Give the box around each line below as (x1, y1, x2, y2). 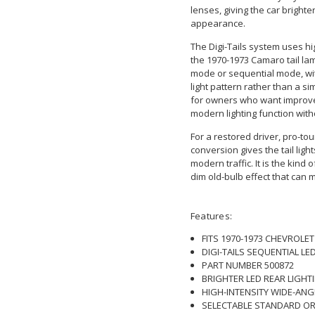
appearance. (190, 16, 245, 30)
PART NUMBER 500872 (201, 258, 294, 271)
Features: (190, 209, 233, 222)
